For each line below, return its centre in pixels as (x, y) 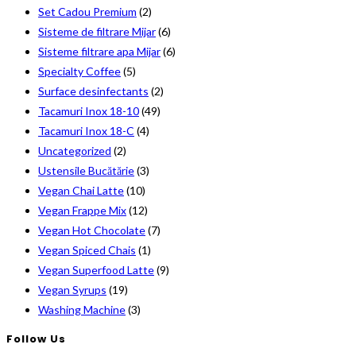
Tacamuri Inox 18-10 (89, 111)
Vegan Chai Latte (81, 191)
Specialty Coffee (79, 72)
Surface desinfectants (93, 91)
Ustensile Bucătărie (86, 171)
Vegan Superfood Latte (96, 270)
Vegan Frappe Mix (82, 211)
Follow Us (36, 339)
